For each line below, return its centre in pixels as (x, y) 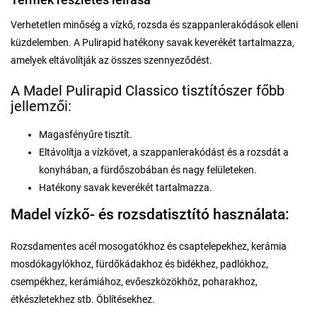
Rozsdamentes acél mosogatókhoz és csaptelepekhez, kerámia (149, 246)
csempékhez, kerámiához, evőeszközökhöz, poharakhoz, (134, 281)
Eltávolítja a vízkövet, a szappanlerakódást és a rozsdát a (164, 152)
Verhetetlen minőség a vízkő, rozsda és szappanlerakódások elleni (154, 25)
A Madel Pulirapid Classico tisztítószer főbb (148, 91)
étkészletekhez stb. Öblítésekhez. (83, 299)
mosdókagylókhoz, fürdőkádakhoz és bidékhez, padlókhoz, (139, 264)
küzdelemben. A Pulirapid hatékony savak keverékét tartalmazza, (152, 42)
